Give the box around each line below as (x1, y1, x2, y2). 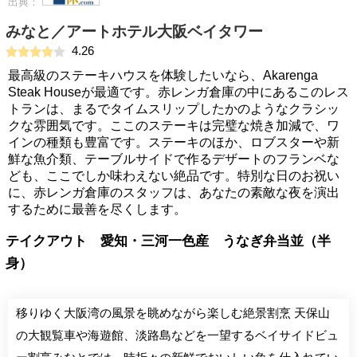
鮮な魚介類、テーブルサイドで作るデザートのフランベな (8, 152, 339, 166)
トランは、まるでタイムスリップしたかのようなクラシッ (8, 102, 339, 116)
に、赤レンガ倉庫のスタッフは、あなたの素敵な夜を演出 (8, 186, 339, 199)
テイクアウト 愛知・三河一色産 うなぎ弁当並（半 (6, 233, 331, 249)
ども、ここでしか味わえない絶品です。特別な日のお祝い (8, 169, 339, 182)
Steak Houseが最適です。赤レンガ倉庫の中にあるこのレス (8, 85, 349, 99)
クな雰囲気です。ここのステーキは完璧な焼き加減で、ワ (8, 119, 339, 132)
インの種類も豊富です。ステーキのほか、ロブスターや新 (8, 135, 339, 149)
